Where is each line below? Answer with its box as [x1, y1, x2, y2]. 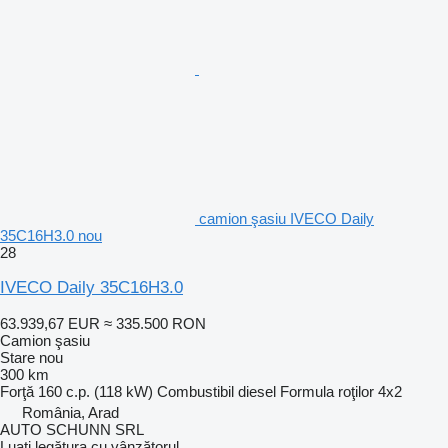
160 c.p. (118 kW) [38, 382, 153, 400]
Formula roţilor [280, 382, 374, 400]
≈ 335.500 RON [104, 314, 206, 332]
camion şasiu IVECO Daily [199, 209, 374, 227]
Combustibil [157, 382, 234, 400]
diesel [238, 382, 276, 400]
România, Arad [22, 403, 119, 421]
